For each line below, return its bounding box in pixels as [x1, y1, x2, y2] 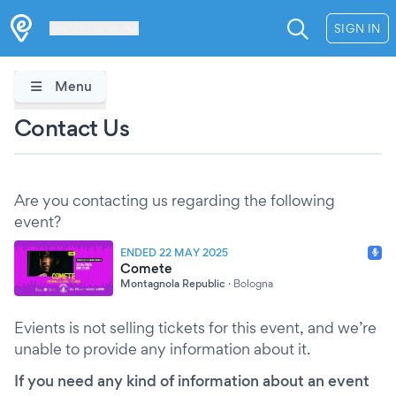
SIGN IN [333, 21, 381, 35]
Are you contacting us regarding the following [14, 191, 335, 209]
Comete [120, 259, 172, 277]
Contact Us [14, 113, 129, 141]
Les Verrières [49, 21, 118, 35]
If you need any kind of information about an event [14, 371, 369, 390]
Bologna [233, 276, 273, 290]
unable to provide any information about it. [14, 339, 310, 358]
